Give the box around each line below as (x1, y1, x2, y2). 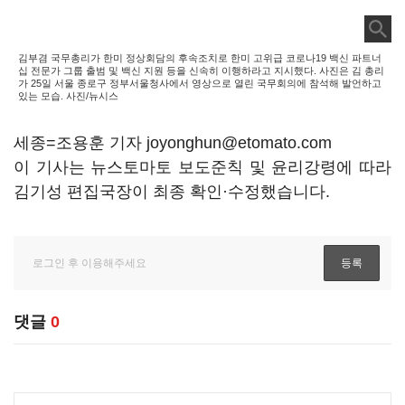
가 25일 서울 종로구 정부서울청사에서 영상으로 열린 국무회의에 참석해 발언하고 (18, 78, 381, 89)
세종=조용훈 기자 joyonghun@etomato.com (14, 134, 332, 152)
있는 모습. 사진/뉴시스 (18, 90, 118, 101)
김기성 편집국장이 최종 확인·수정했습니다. (14, 183, 330, 201)
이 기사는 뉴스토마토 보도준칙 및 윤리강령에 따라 (14, 158, 391, 176)
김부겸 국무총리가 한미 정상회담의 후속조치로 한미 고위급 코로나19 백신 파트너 (18, 52, 381, 63)
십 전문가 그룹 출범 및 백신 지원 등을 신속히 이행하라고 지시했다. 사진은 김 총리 (18, 65, 384, 76)
